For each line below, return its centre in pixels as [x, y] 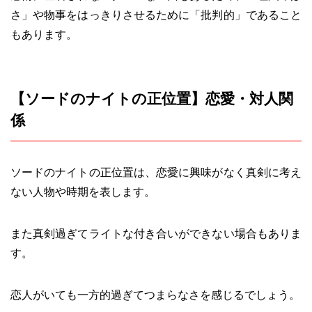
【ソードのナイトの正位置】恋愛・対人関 [152, 98]
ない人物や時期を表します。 [83, 192]
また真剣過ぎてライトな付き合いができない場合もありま [156, 233]
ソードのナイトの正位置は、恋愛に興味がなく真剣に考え [156, 172]
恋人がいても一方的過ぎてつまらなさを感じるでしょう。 [155, 295]
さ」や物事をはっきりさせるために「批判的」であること [156, 15]
